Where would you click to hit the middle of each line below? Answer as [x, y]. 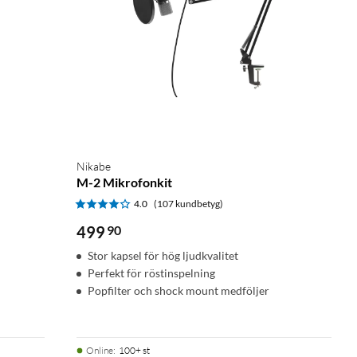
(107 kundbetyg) [188, 203]
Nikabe [94, 166]
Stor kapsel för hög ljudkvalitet [163, 255]
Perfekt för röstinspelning [151, 273]
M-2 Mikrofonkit [124, 182]
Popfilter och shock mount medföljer [178, 290]
